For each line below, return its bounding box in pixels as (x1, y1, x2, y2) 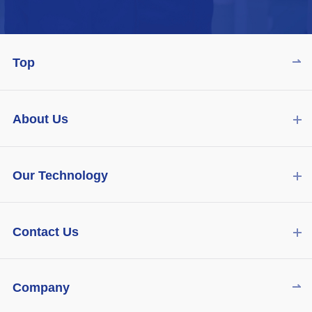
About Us (12, 112, 68, 126)
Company (12, 281, 70, 295)
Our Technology (12, 168, 108, 182)
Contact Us (12, 224, 79, 239)
